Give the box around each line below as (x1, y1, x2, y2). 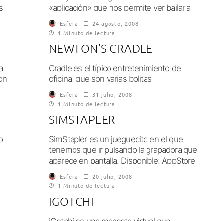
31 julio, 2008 (92, 90, 133, 98)
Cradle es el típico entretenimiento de (49, 63, 181, 73)
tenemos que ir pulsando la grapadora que (49, 145, 197, 155)
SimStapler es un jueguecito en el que (49, 134, 183, 144)
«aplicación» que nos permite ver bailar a (49, 3, 191, 13)
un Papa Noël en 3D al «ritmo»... (49, 14, 162, 24)
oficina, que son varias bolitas (49, 74, 151, 84)
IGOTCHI (49, 194, 94, 208)
